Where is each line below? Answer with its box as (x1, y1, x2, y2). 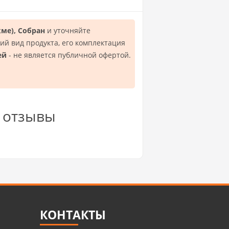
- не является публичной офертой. (7, 50, 131, 60)
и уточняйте (45, 26, 90, 36)
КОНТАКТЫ (40, 207, 106, 223)
